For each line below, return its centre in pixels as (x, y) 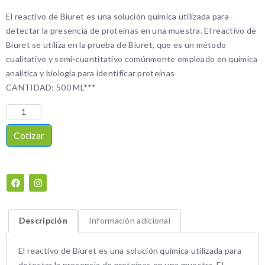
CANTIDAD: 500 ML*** (51, 88)
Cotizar (29, 135)
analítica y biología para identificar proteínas (91, 73)
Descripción (43, 221)
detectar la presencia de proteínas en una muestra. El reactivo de (131, 31)
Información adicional (130, 221)
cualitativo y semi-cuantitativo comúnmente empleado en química (132, 59)
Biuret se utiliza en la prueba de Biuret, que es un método (116, 45)
